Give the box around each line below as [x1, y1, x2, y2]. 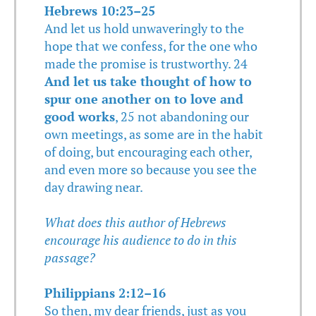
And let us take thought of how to [44, 72, 252, 90]
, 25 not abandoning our [115, 107, 249, 125]
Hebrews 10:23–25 [44, 1, 155, 19]
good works [44, 107, 115, 125]
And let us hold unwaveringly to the [44, 19, 244, 37]
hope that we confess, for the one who [44, 37, 257, 54]
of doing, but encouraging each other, [44, 142, 253, 160]
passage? [44, 248, 95, 266]
